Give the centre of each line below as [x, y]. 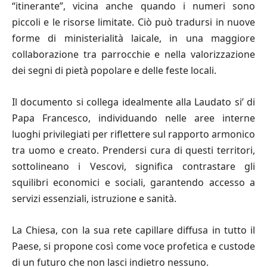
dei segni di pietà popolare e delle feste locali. [114, 70]
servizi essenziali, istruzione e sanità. [94, 198]
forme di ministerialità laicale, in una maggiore [133, 38]
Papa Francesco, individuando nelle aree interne [133, 118]
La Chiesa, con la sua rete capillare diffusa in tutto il [133, 230]
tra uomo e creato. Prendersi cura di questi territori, [133, 150]
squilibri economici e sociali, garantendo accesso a [133, 182]
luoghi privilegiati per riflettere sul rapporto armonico [133, 134]
